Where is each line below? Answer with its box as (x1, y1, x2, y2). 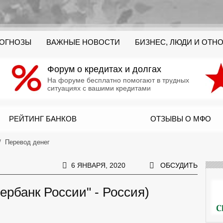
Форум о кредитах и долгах (47, 64, 161, 74)
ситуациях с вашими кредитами (47, 84, 151, 92)
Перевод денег (5, 138, 50, 146)
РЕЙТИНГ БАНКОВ (8, 114, 77, 123)
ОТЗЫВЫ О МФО (150, 114, 211, 123)
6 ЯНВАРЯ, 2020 (71, 161, 125, 169)
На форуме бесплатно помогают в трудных (47, 76, 189, 84)
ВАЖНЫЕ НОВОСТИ (46, 38, 120, 46)
